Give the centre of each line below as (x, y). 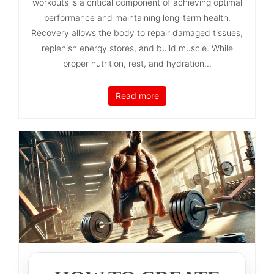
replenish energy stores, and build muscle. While (137, 48)
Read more (137, 95)
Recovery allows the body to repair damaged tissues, (137, 32)
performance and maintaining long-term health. (137, 17)
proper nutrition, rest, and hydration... (137, 63)
